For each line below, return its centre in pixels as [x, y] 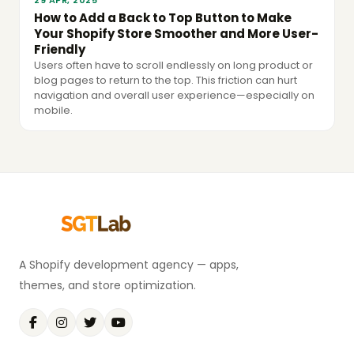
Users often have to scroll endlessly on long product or [173, 66]
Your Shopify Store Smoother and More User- [176, 34]
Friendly [60, 50]
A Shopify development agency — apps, [129, 265]
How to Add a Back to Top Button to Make [163, 18]
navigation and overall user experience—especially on [174, 96]
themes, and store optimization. [107, 286]
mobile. [53, 111]
